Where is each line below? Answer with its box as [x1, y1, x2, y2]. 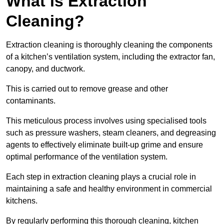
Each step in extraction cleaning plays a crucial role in [6, 172, 196, 181]
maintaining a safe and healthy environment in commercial [6, 184, 212, 193]
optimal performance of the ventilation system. [6, 152, 167, 161]
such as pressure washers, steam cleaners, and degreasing [6, 128, 216, 137]
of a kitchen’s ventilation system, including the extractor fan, [6, 52, 215, 61]
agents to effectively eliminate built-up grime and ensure [6, 140, 203, 149]
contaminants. [6, 96, 55, 105]
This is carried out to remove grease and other [6, 84, 168, 93]
